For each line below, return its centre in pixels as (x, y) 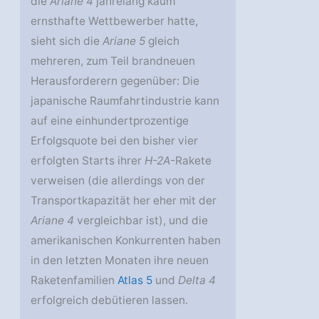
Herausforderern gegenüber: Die (115, 81)
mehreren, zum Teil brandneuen (113, 61)
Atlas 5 (135, 281)
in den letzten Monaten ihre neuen (120, 261)
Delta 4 (197, 281)
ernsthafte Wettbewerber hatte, (115, 21)
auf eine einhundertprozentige (110, 121)
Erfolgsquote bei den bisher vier (115, 141)
